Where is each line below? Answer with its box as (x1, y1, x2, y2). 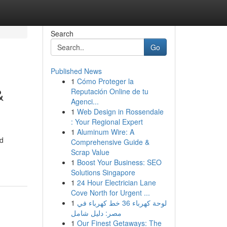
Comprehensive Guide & (70, 137, 149, 147)
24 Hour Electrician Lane (77, 177, 156, 187)
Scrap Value (70, 147, 109, 157)
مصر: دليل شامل (70, 208, 122, 218)
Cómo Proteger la (77, 76, 134, 86)
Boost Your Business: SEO (77, 157, 162, 167)
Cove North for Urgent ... (70, 187, 150, 198)
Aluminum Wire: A (77, 127, 134, 137)
